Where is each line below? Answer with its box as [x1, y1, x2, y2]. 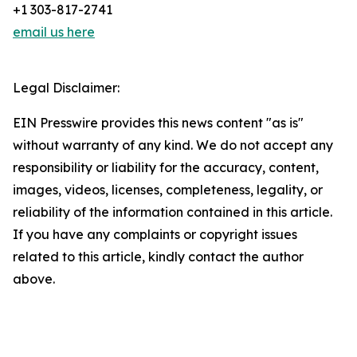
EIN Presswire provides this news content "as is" [13, 115, 304, 131]
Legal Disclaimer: [13, 80, 120, 96]
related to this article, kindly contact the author [13, 249, 304, 265]
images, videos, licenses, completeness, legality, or [13, 182, 323, 198]
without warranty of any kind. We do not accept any [13, 137, 333, 154]
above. [13, 271, 55, 288]
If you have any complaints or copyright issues [13, 226, 297, 243]
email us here [13, 24, 95, 41]
